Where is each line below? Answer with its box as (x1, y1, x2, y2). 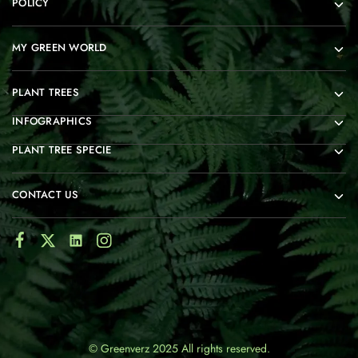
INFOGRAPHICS (12, 113, 93, 129)
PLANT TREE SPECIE (12, 142, 112, 158)
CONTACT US (12, 187, 79, 203)
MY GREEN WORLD (12, 40, 107, 56)
